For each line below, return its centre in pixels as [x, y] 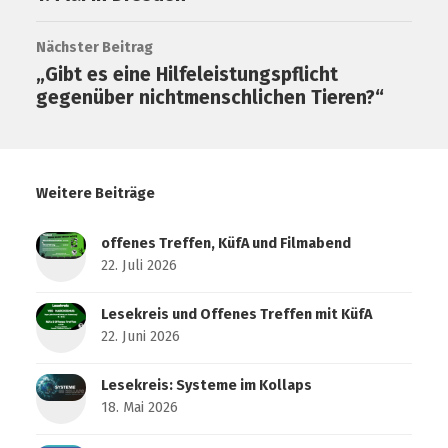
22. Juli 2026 [138, 265]
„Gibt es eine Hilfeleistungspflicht [186, 75]
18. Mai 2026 [139, 407]
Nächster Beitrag [94, 48]
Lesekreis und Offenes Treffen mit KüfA [236, 314]
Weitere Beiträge [95, 193]
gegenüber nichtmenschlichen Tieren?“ [209, 98]
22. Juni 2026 [140, 336]
